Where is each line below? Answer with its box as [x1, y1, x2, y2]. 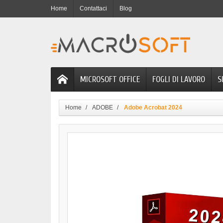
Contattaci [80, 5, 107, 12]
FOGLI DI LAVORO [152, 75, 205, 85]
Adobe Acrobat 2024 [124, 104, 182, 111]
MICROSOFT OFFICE [80, 75, 140, 85]
